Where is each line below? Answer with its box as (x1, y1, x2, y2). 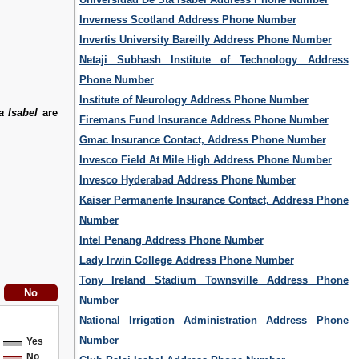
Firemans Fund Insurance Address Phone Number (79, 114, 329, 127)
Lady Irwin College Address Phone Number (79, 254, 294, 267)
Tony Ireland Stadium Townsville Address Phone (79, 274, 349, 287)
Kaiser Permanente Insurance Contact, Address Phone (79, 194, 349, 207)
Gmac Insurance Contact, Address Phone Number (79, 134, 326, 147)
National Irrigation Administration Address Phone (79, 314, 349, 327)
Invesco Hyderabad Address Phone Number (79, 174, 296, 187)
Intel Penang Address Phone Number (79, 234, 264, 247)
